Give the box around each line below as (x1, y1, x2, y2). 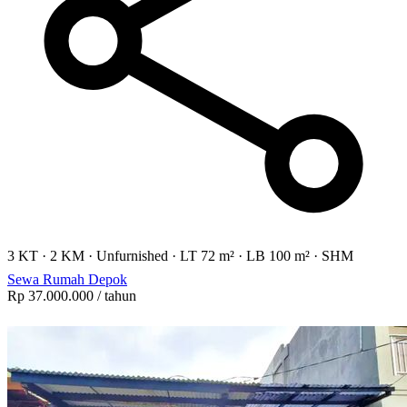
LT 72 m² (180, 247, 234, 263)
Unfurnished (96, 247, 168, 263)
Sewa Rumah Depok (7, 271, 127, 287)
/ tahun (94, 287, 136, 303)
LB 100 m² (246, 247, 310, 263)
